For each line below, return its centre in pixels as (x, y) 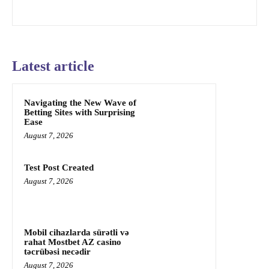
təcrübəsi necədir (57, 252)
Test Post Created (59, 168)
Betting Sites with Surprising (80, 113)
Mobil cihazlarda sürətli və (77, 233)
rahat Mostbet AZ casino (73, 242)
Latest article (53, 66)
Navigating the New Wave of (80, 103)
